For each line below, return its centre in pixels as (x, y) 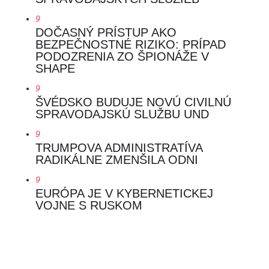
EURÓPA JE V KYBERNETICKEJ (124, 194)
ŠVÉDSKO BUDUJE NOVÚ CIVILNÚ (133, 102)
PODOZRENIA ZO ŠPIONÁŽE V (122, 57)
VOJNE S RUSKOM (89, 206)
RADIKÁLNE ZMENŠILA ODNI (116, 160)
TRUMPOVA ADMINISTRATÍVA (119, 148)
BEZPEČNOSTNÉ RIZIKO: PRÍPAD (130, 45)
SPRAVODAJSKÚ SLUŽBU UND (122, 114)
